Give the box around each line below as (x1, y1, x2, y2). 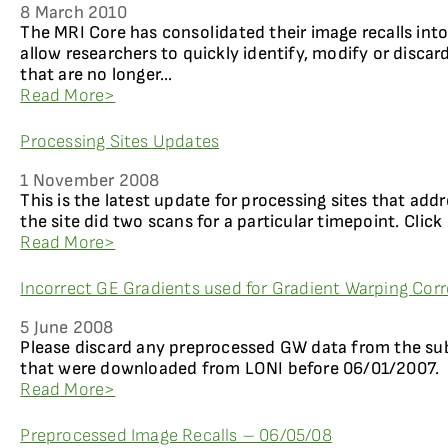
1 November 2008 (20, 170, 160, 191)
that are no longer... (20, 64, 173, 85)
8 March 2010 (20, 2, 127, 23)
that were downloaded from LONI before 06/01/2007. (20, 358, 440, 379)
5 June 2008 (20, 317, 114, 338)
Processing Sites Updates (20, 131, 220, 152)
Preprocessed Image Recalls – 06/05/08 (20, 425, 332, 446)
